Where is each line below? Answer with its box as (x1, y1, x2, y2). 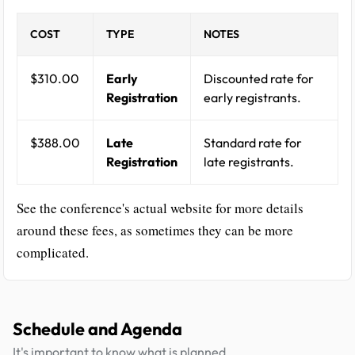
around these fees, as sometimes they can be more (17, 220, 293, 239)
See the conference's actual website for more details (17, 198, 303, 217)
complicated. (17, 242, 89, 261)
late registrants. (204, 153, 294, 170)
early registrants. (204, 89, 301, 105)
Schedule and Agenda (13, 317, 182, 340)
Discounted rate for (204, 70, 314, 86)
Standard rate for (204, 134, 302, 151)
